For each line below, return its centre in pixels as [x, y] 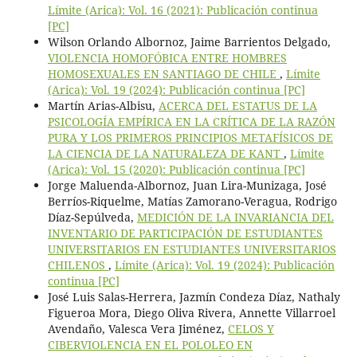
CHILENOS [78, 265]
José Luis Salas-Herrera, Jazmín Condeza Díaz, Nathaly [194, 296]
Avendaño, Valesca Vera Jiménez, [137, 328]
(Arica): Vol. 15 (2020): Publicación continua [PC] [176, 169]
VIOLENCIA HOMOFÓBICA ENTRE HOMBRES [167, 57]
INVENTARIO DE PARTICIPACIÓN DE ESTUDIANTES [185, 233]
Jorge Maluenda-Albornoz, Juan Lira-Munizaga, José [187, 185]
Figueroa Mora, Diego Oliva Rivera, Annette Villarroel [191, 312]
